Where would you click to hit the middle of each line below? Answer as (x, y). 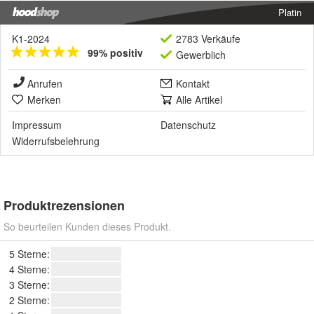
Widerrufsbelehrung (56, 141)
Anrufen (45, 83)
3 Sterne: (29, 284)
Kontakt (193, 83)
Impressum (37, 124)
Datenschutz (188, 124)
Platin (290, 12)
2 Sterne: (29, 300)
